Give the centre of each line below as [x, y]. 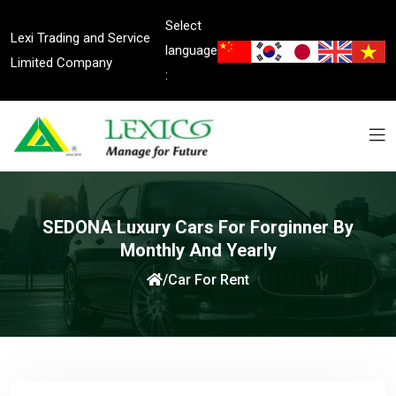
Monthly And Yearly [198, 250]
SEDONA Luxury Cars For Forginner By [198, 227]
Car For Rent [209, 279]
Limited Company [61, 63]
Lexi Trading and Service [80, 38]
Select [183, 26]
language [191, 50]
